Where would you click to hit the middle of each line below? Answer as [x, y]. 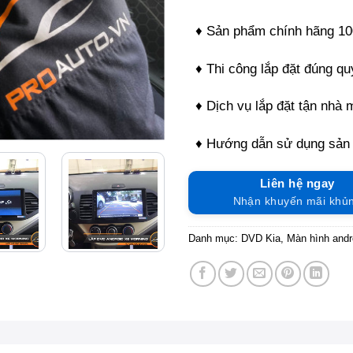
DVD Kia [261, 238]
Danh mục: [215, 238]
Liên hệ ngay [297, 183]
